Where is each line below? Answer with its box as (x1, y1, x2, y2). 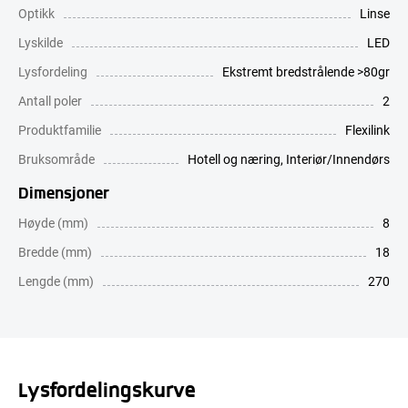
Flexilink (345, 120, 390, 138)
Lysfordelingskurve (18, 374, 196, 403)
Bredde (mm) (18, 242, 92, 260)
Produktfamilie (18, 120, 101, 138)
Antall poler (18, 91, 82, 109)
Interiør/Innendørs (286, 149, 390, 168)
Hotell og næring (188, 149, 280, 168)
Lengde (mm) (18, 271, 94, 290)
